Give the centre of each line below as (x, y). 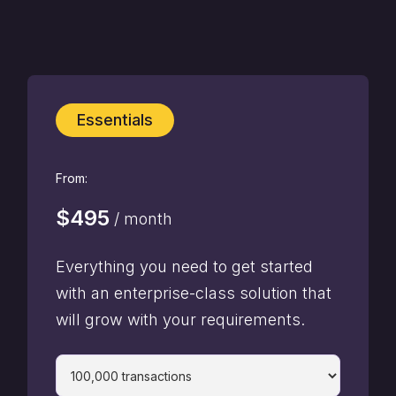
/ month (141, 219)
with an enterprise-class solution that (194, 293)
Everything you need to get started (184, 267)
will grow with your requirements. (180, 320)
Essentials (115, 120)
